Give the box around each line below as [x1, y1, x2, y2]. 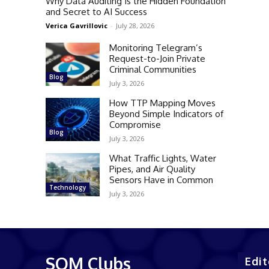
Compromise [109, 119, 161, 130]
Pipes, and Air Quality [109, 163, 195, 175]
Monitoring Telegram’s [109, 42, 202, 53]
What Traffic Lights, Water [109, 153, 216, 164]
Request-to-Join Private [109, 53, 205, 64]
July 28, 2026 [116, 21, 154, 30]
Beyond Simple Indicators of [109, 108, 223, 119]
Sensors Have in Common [109, 174, 213, 186]
